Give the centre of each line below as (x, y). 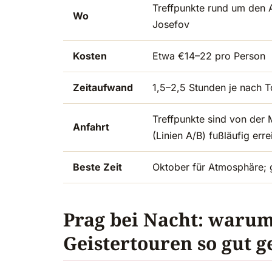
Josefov (171, 25)
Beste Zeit (97, 167)
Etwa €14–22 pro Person (209, 56)
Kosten (90, 56)
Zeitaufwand (103, 88)
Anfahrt (91, 127)
